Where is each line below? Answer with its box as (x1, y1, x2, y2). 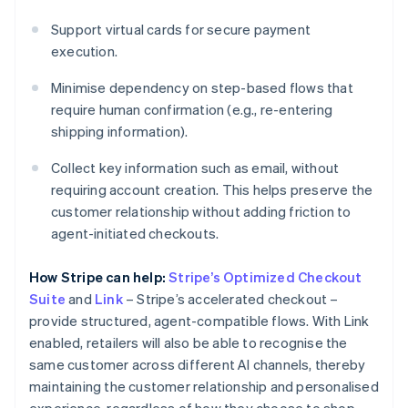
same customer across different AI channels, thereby (29, 355, 366, 374)
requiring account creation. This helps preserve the (51, 180, 373, 199)
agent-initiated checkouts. (51, 224, 219, 243)
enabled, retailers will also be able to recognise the (29, 333, 348, 352)
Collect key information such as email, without (51, 158, 340, 178)
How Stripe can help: (29, 268, 166, 287)
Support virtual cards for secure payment (51, 20, 311, 39)
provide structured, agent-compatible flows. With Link (29, 311, 370, 331)
